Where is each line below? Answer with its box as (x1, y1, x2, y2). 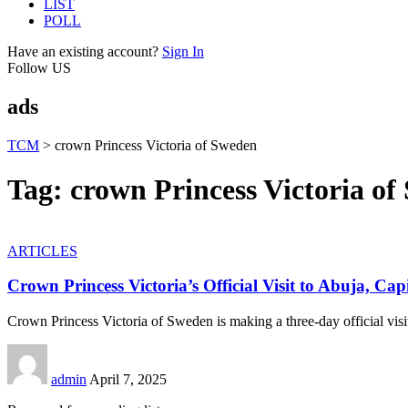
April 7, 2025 (89, 372, 167, 388)
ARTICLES (7, 242, 77, 259)
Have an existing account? (7, 44, 158, 59)
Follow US (7, 60, 71, 76)
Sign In (162, 44, 204, 59)
